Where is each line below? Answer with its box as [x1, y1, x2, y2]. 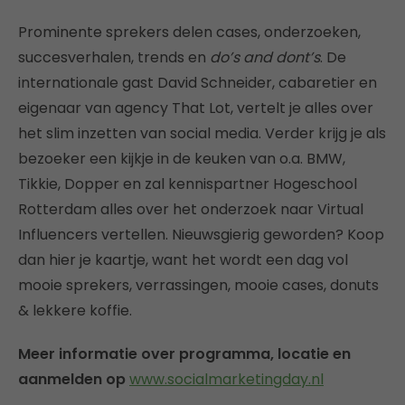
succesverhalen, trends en [18, 46, 210, 68]
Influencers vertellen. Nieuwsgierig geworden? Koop [18, 223, 384, 245]
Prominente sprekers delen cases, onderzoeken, [18, 21, 361, 42]
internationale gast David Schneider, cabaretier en [18, 71, 377, 93]
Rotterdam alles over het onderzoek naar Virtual [18, 198, 363, 220]
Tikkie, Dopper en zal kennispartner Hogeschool [18, 173, 357, 194]
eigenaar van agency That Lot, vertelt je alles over [18, 97, 373, 118]
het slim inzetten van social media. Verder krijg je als [18, 122, 386, 144]
